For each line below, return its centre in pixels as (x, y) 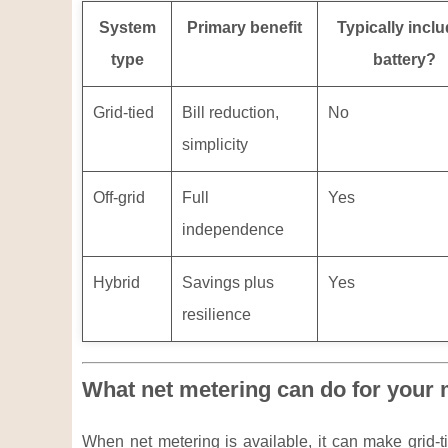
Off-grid (119, 197)
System (127, 27)
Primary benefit (244, 27)
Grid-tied (123, 112)
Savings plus (228, 282)
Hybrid (116, 282)
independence (233, 229)
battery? (404, 59)
